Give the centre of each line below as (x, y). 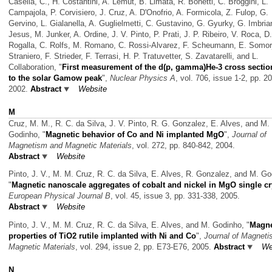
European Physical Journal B (59, 196)
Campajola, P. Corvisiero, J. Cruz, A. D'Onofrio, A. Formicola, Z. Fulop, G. (138, 13)
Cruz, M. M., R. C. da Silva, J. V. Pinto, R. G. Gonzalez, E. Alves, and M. (139, 123)
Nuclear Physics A (143, 78)
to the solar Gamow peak (55, 78)
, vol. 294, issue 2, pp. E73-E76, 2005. (144, 247)
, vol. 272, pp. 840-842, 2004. (183, 145)
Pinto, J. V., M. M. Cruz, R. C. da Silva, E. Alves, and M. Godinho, (127, 225)
